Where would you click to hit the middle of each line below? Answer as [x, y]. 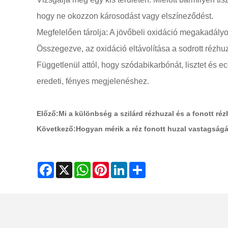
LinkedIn [141, 166]
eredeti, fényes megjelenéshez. [93, 81]
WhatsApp [107, 166]
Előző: [48, 113]
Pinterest [123, 166]
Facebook [70, 166]
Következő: [56, 129]
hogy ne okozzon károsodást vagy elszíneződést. [125, 16]
